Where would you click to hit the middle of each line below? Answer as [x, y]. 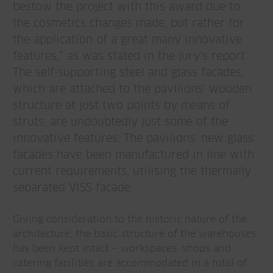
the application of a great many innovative [127, 40]
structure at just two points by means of [121, 106]
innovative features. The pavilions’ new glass [133, 139]
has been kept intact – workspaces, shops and [122, 249]
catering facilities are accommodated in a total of [130, 263]
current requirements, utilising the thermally [132, 172]
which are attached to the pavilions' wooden [132, 90]
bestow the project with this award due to [126, 7]
